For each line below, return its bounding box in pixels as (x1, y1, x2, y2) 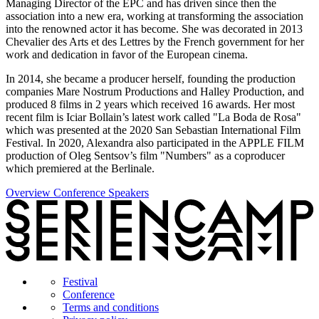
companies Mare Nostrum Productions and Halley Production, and (6, 85, 304, 98)
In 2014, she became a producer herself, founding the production (6, 73, 296, 85)
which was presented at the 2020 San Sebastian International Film (6, 124, 300, 137)
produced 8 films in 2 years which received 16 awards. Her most (6, 98, 295, 111)
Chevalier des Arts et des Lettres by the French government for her (6, 36, 304, 48)
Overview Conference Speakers (6, 187, 149, 199)
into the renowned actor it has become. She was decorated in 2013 (6, 23, 303, 36)
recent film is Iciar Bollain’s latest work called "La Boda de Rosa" (6, 111, 301, 124)
